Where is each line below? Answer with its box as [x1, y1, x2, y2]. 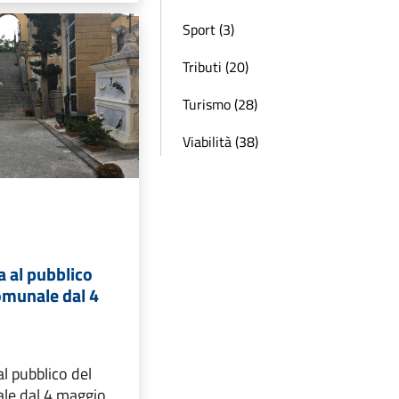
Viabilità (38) [183, 131, 258, 152]
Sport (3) [183, 19, 234, 40]
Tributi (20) [183, 56, 248, 77]
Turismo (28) [183, 94, 257, 115]
